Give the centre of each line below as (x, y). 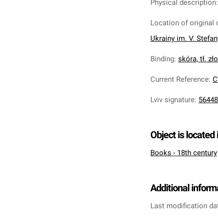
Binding (162, 59)
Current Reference (180, 79)
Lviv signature (173, 100)
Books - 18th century (184, 153)
